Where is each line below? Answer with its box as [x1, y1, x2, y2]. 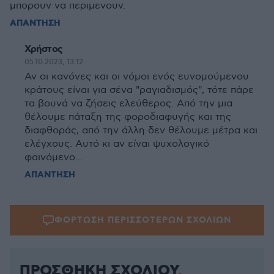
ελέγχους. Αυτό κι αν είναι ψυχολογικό [24, 138, 209, 150]
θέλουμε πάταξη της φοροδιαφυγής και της [24, 111, 231, 123]
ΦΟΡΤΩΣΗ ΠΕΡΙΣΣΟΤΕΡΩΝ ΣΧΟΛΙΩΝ [54, 215, 231, 226]
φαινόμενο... [24, 152, 83, 163]
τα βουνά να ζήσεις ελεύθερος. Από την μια [24, 98, 232, 109]
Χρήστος [24, 43, 63, 56]
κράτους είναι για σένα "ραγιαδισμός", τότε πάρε [24, 84, 254, 96]
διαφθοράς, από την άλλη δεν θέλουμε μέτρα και [24, 125, 257, 136]
